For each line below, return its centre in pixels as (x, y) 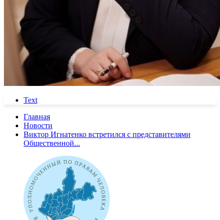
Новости (38, 125)
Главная (37, 116)
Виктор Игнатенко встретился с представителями (107, 134)
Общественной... (52, 143)
